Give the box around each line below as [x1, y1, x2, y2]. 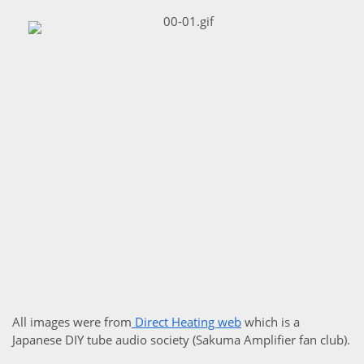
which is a [241, 314, 300, 331]
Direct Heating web [132, 314, 241, 331]
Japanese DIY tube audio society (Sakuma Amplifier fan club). [12, 331, 350, 349]
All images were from [12, 314, 132, 331]
